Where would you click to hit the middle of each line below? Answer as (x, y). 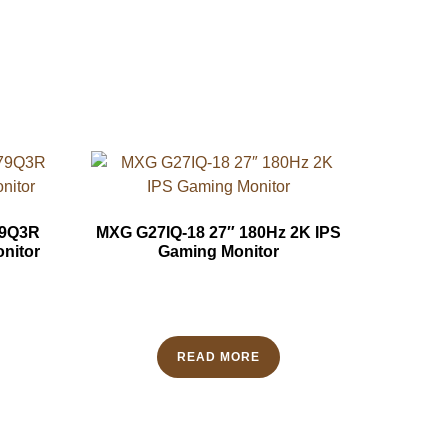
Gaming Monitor (218, 252)
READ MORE (218, 357)
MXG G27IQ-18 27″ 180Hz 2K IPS (218, 233)
